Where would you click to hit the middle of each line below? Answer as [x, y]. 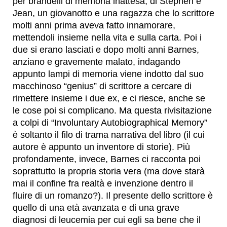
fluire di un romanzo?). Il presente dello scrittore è [113, 195]
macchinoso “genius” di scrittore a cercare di [102, 86]
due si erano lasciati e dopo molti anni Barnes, [106, 49]
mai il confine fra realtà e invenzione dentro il [103, 183]
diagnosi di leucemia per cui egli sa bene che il [107, 220]
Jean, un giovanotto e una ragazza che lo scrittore [113, 13]
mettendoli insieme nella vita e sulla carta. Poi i [107, 37]
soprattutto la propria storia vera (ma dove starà [109, 171]
